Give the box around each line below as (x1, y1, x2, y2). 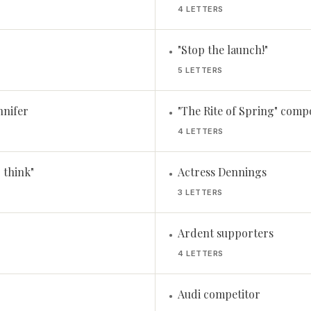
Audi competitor (178, 287, 260, 301)
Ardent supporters (178, 226, 274, 240)
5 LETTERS (178, 65, 223, 75)
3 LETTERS (178, 187, 223, 197)
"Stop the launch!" (178, 42, 268, 57)
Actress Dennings (178, 165, 267, 179)
